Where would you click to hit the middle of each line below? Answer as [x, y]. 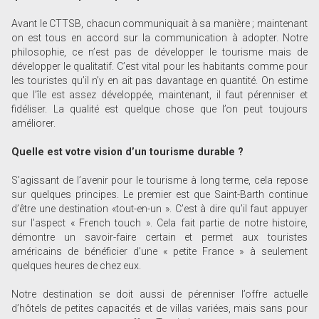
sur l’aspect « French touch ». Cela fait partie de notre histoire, [159, 223]
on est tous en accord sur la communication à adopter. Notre [159, 38]
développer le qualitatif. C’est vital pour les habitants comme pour [159, 67]
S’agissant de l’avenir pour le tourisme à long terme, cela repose [159, 181]
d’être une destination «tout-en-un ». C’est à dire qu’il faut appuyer [159, 209]
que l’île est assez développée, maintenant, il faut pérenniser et [159, 95]
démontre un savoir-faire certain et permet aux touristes [159, 237]
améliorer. [34, 124]
